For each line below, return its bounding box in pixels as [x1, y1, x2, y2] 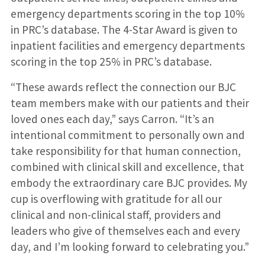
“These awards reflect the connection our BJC [10, 79, 236, 94]
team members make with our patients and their [10, 95, 249, 110]
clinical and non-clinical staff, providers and [10, 207, 221, 222]
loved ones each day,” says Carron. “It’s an [10, 111, 214, 126]
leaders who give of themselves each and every [10, 223, 240, 238]
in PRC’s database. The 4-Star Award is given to [10, 22, 238, 37]
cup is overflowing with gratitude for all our [10, 191, 222, 206]
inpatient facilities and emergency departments [10, 38, 245, 53]
